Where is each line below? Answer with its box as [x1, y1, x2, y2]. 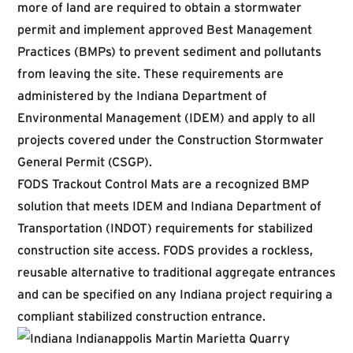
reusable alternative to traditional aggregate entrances [17, 265, 336, 279]
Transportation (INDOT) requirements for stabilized [17, 221, 313, 235]
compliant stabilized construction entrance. [17, 309, 266, 323]
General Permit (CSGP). [17, 154, 152, 169]
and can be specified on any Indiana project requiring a [17, 287, 333, 301]
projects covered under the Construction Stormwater [17, 132, 324, 147]
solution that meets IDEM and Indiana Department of [17, 199, 321, 213]
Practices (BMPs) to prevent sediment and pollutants [17, 44, 321, 58]
